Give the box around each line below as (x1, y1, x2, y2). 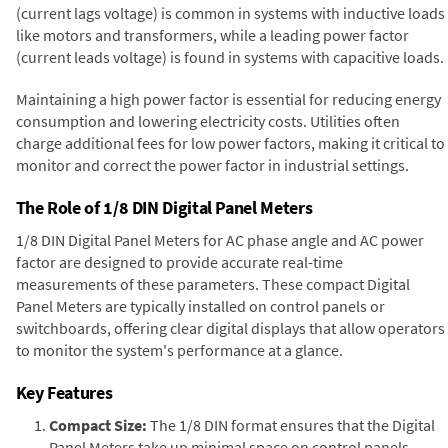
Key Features (15, 380, 113, 404)
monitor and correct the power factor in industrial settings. (15, 154, 409, 175)
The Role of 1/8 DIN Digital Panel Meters (15, 195, 313, 219)
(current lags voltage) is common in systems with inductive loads (15, 2, 445, 23)
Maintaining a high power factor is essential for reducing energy (15, 88, 441, 109)
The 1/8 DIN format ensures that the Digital (147, 414, 435, 435)
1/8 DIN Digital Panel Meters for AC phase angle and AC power (15, 229, 424, 250)
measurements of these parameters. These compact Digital (15, 273, 410, 294)
